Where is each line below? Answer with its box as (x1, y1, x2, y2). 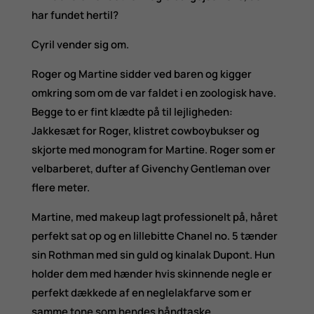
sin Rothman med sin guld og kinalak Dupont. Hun (31, 247, 275, 262)
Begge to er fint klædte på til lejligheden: (31, 104, 233, 119)
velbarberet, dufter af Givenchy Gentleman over (31, 161, 271, 176)
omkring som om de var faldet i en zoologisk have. (31, 85, 276, 100)
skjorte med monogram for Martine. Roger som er (31, 142, 275, 157)
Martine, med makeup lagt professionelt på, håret (31, 209, 278, 224)
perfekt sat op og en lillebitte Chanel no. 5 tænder (31, 228, 278, 243)
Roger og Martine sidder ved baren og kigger (31, 66, 252, 81)
